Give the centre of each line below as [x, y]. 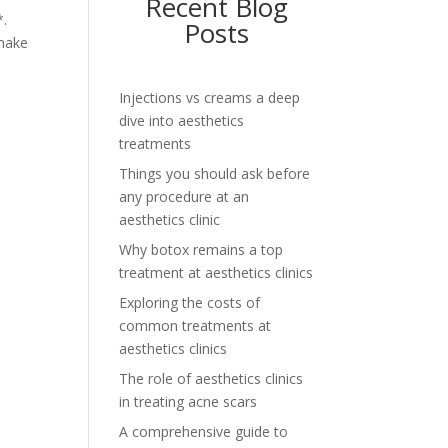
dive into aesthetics [182, 120]
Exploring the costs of [190, 302]
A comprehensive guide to [204, 431]
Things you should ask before [215, 173]
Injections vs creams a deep [210, 97]
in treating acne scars [188, 401]
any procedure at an [184, 196]
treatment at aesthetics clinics [216, 272]
